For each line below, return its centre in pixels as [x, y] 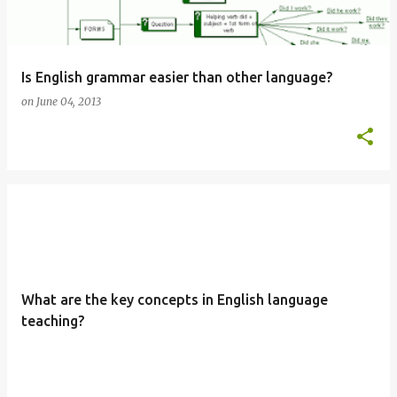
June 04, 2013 [69, 101]
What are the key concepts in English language [175, 300]
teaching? [53, 321]
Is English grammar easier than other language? [177, 77]
